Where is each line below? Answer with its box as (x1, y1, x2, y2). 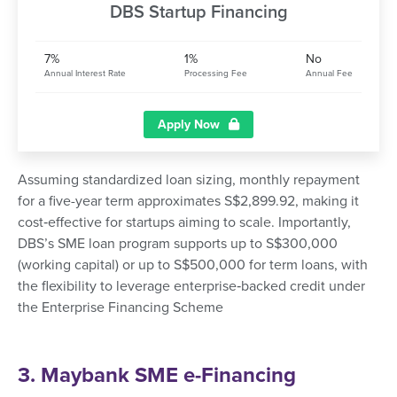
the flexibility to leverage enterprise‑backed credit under (18, 277, 365, 296)
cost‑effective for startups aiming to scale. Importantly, (18, 214, 351, 232)
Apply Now (158, 117, 220, 133)
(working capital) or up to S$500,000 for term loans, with (18, 256, 368, 275)
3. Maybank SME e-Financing (18, 362, 296, 389)
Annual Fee (306, 68, 353, 80)
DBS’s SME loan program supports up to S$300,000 (18, 235, 338, 253)
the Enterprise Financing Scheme (18, 299, 223, 317)
